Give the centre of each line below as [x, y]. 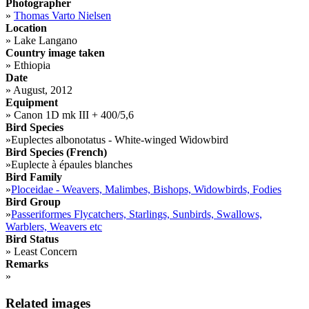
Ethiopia [31, 66]
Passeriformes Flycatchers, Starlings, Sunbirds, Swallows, [137, 215]
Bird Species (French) [56, 152]
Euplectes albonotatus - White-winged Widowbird [120, 140]
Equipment [32, 103]
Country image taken [55, 53]
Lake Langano [44, 41]
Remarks [27, 264]
